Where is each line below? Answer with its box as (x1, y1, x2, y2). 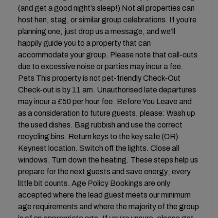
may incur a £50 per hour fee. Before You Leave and (18, 97, 192, 106)
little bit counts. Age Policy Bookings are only (18, 179, 170, 187)
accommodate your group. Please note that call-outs (18, 50, 198, 59)
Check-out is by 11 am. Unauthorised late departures (18, 85, 196, 94)
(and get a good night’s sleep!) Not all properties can (18, 3, 195, 12)
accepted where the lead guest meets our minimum (18, 190, 191, 199)
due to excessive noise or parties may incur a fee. (18, 62, 183, 71)
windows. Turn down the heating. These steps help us (18, 155, 198, 164)
